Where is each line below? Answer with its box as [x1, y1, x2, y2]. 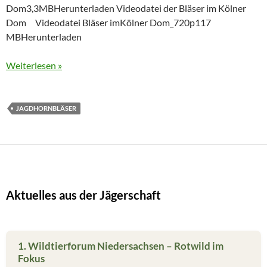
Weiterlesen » [6, 60, 62, 72]
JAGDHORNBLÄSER [16, 104, 76, 113]
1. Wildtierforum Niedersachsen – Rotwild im [18, 240, 223, 253]
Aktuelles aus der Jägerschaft [6, 188, 161, 203]
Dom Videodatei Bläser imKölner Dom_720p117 [6, 17, 211, 29]
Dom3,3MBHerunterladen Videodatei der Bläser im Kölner [6, 2, 246, 14]
